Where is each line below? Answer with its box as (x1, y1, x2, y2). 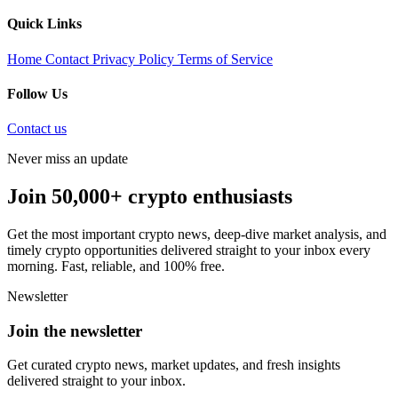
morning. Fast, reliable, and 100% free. (7, 259, 225, 275)
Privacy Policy (92, 51, 178, 67)
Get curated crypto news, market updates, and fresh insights (7, 357, 340, 373)
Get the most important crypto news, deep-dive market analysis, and (7, 227, 386, 243)
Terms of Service (178, 51, 273, 67)
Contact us (7, 121, 67, 137)
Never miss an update (7, 151, 128, 167)
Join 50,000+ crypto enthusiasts (7, 185, 292, 209)
